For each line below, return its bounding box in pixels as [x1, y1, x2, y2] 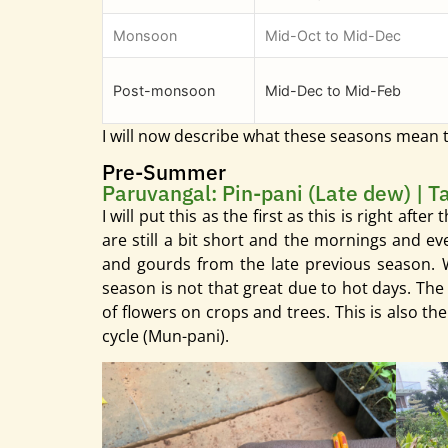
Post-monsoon [113, 82, 215, 100]
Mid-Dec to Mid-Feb [265, 82, 401, 100]
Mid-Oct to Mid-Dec [265, 27, 401, 45]
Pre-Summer [102, 157, 226, 186]
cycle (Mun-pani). [102, 324, 229, 347]
